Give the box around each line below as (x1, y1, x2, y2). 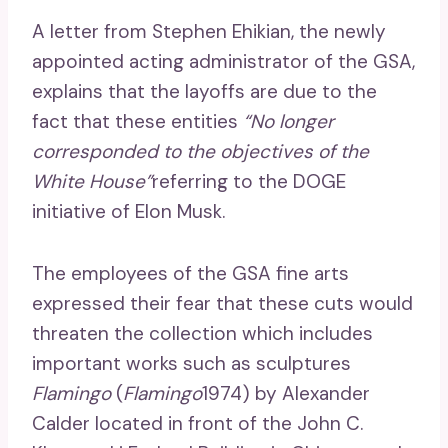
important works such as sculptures (32, 350, 351, 376)
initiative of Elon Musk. (32, 198, 225, 224)
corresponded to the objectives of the (32, 138, 369, 164)
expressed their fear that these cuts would (32, 290, 413, 316)
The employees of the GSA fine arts (32, 260, 349, 286)
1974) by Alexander (202, 380, 370, 406)
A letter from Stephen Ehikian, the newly (32, 18, 386, 44)
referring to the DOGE (152, 168, 346, 194)
